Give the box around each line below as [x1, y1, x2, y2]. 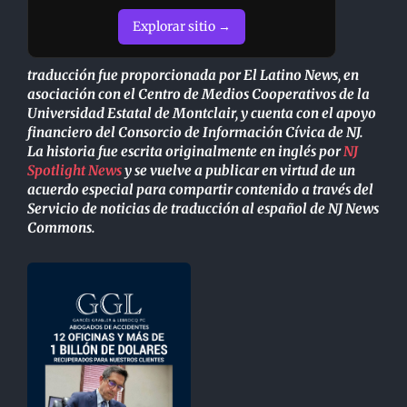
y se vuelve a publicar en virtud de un [122, 162, 355, 180]
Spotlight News [27, 162, 122, 180]
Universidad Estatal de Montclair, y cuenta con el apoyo [27, 104, 376, 123]
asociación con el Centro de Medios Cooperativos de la [27, 85, 370, 104]
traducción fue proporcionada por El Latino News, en [27, 66, 359, 84]
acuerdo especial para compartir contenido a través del [27, 181, 373, 199]
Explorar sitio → [133, 18, 231, 35]
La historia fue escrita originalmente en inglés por [27, 143, 343, 161]
